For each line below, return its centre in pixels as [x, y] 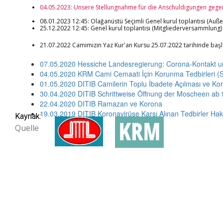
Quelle [27, 128]
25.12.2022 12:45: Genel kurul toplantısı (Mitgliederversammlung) [131, 28]
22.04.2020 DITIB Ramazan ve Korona [101, 104]
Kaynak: [28, 116]
